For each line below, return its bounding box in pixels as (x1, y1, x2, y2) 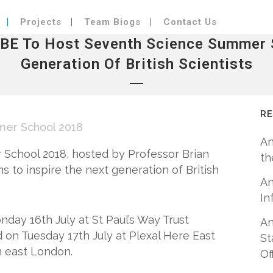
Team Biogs (84, 16, 141, 27)
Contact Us (163, 16, 217, 27)
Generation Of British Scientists (20, 55, 253, 73)
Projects (20, 16, 62, 27)
